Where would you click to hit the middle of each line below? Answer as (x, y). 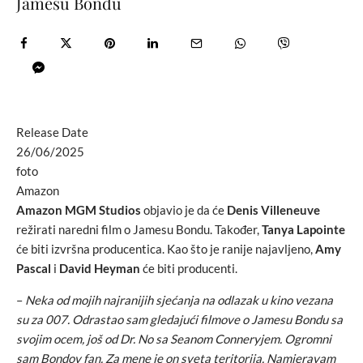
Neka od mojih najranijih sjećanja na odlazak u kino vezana (179, 299)
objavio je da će (184, 209)
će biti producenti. (189, 268)
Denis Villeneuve (273, 209)
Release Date (52, 132)
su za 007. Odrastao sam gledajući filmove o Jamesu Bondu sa (179, 319)
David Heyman (100, 268)
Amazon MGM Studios (79, 209)
